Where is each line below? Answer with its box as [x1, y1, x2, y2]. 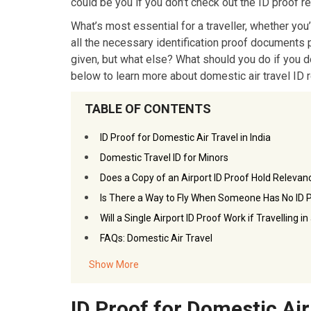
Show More [89, 259, 139, 270]
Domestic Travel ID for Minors [100, 152, 228, 163]
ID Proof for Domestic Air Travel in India [100, 132, 271, 143]
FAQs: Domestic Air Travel [100, 233, 212, 244]
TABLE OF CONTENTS [85, 101, 211, 116]
